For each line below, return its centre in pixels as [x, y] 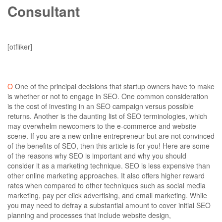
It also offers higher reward [162, 176]
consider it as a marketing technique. [66, 166]
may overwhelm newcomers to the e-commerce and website [102, 126]
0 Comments [168, 36]
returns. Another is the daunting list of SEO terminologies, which [107, 116]
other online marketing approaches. [63, 176]
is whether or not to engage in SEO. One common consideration [108, 96]
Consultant [44, 11]
